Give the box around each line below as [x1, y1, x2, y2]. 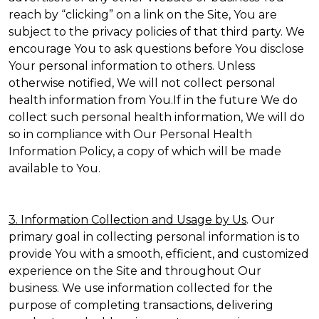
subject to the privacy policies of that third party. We [9, 25, 305, 38]
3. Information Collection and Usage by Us [9, 213, 246, 226]
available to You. [9, 162, 100, 175]
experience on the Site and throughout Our [9, 264, 261, 278]
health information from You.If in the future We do [9, 93, 298, 107]
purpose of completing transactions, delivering [9, 298, 273, 312]
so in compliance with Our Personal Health [9, 127, 252, 141]
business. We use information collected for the [9, 281, 273, 295]
